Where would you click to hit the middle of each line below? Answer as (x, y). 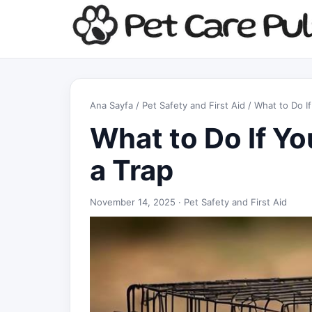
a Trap (132, 170)
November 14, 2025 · (137, 202)
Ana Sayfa (111, 105)
